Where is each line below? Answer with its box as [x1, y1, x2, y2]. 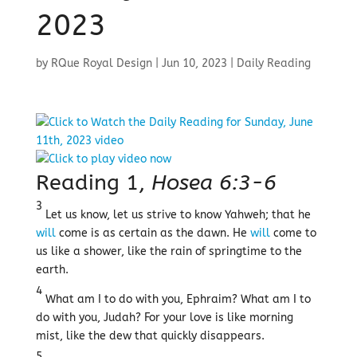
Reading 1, [35, 170, 151, 195]
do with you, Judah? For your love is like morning [35, 311, 293, 324]
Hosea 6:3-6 [151, 170, 277, 195]
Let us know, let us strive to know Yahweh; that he [41, 208, 311, 222]
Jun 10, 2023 [161, 57, 227, 70]
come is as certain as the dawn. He [55, 226, 250, 240]
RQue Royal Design [50, 57, 152, 70]
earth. [35, 263, 69, 277]
